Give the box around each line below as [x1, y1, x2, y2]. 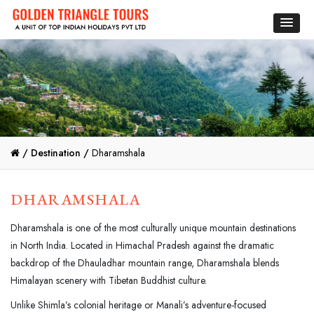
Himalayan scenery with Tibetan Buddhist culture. [11, 273, 207, 287]
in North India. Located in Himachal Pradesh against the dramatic [11, 238, 274, 252]
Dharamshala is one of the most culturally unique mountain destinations [11, 220, 296, 235]
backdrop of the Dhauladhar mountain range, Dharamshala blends [11, 255, 279, 270]
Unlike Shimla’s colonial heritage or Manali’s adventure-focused [11, 297, 266, 312]
